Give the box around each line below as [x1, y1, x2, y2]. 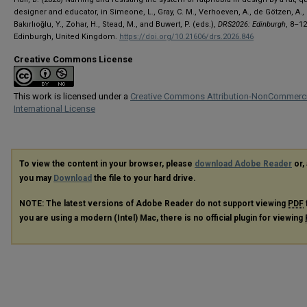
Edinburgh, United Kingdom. [14, 32, 119, 41]
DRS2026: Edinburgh [218, 20, 286, 29]
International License [14, 103, 95, 114]
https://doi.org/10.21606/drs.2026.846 [119, 32, 254, 41]
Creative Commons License [14, 54, 133, 64]
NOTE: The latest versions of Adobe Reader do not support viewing [19, 198, 288, 208]
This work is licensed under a [14, 91, 130, 101]
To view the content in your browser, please [19, 159, 195, 169]
